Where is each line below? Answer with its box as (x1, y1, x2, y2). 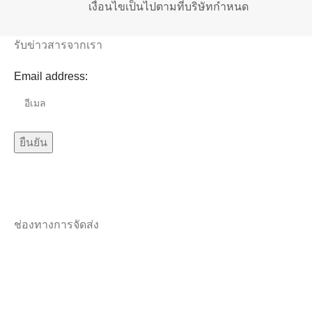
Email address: (14, 70, 88, 82)
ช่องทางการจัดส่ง (14, 218, 99, 231)
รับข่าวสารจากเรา (14, 38, 102, 51)
